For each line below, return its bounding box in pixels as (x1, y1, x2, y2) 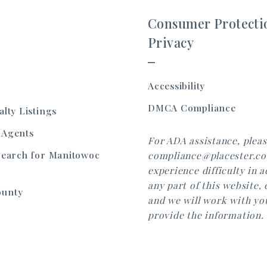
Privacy (148, 33, 194, 51)
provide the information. (148, 209, 264, 222)
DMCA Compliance (148, 101, 236, 114)
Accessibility (148, 79, 206, 92)
